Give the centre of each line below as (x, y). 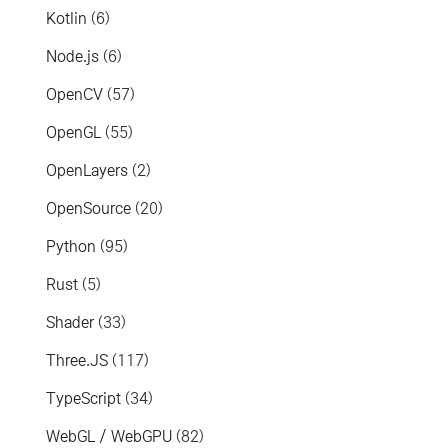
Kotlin (67, 18)
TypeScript (84, 398)
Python (71, 246)
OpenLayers (87, 170)
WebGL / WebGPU (109, 436)
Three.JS (77, 360)
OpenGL (74, 132)
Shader (70, 322)
